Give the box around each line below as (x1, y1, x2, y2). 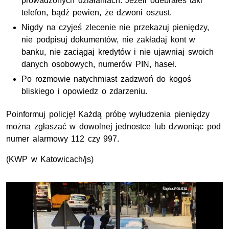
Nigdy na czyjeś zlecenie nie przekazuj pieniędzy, (21, 23, 210, 32)
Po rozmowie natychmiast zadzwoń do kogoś (21, 75, 191, 84)
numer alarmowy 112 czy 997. (6, 134, 120, 144)
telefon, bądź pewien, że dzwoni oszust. (21, 8, 172, 17)
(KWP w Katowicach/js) (6, 155, 94, 164)
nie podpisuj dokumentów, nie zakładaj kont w (21, 35, 196, 44)
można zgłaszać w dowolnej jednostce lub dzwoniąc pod (6, 122, 221, 131)
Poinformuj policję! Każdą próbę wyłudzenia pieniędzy (6, 110, 210, 119)
